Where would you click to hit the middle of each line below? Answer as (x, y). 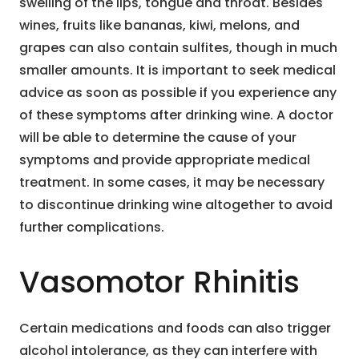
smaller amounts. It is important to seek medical (177, 71)
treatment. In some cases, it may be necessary (172, 183)
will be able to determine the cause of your (158, 138)
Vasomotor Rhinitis (159, 282)
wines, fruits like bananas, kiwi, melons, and (159, 26)
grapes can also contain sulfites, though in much (178, 48)
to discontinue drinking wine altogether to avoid (176, 205)
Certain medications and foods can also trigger (175, 329)
